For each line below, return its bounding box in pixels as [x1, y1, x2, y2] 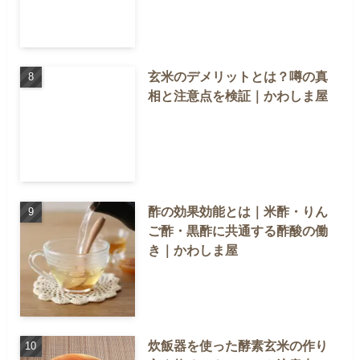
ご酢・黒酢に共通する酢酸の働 [148, 223, 329, 238]
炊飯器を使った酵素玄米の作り [148, 338, 329, 354]
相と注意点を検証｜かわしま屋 [148, 88, 329, 104]
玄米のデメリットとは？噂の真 [148, 69, 329, 84]
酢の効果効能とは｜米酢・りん [148, 203, 329, 219]
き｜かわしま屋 [148, 242, 239, 257]
